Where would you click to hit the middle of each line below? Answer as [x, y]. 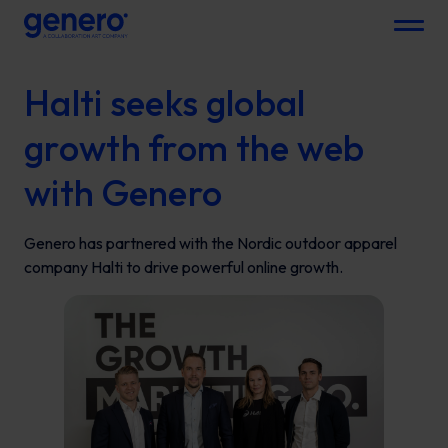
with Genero [123, 192]
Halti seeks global [165, 102]
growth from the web [194, 147]
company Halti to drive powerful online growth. [183, 267]
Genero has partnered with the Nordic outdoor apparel [210, 243]
